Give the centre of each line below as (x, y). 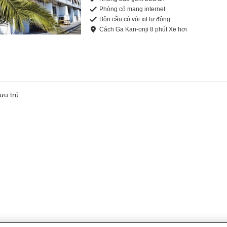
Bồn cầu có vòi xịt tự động (135, 20)
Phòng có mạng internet (133, 9)
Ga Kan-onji (132, 30)
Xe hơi (178, 30)
